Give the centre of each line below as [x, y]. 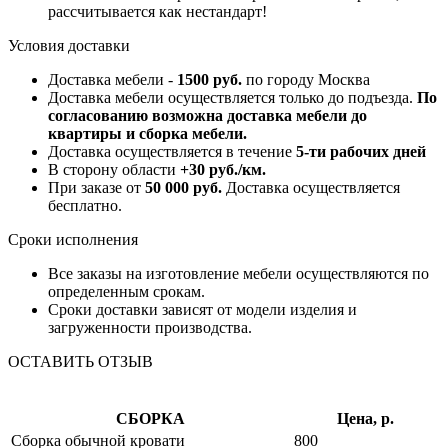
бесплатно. [85, 206]
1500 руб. [209, 80]
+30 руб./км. [223, 170]
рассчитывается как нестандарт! [157, 12]
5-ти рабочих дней [361, 152]
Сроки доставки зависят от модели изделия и [202, 310]
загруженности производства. [150, 328]
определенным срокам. [126, 292]
